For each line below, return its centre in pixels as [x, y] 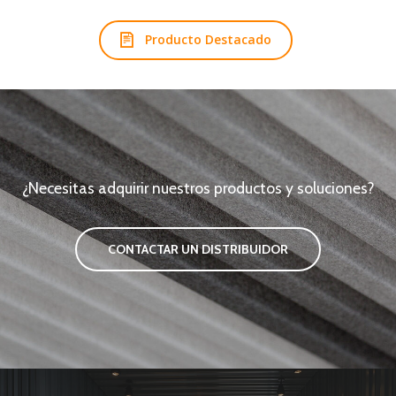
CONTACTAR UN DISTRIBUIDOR [198, 250]
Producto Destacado [208, 40]
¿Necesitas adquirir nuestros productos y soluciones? [198, 188]
